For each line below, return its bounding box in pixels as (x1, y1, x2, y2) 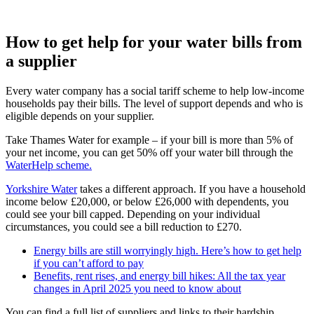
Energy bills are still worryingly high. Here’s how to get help (34, 244, 301, 257)
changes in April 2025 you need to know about (34, 282, 241, 294)
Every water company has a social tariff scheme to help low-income (6, 84, 304, 97)
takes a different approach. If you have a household (77, 182, 306, 195)
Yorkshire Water (6, 182, 77, 195)
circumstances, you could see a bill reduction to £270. (6, 220, 242, 233)
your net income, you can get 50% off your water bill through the (6, 146, 293, 158)
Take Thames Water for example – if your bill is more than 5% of (6, 133, 293, 146)
